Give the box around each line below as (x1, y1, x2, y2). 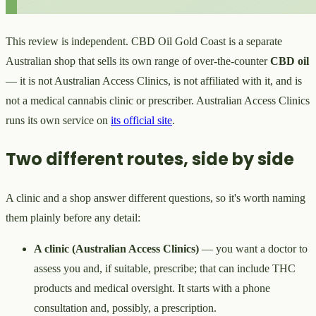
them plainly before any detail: (6, 211, 140, 224)
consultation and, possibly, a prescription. (34, 301, 217, 314)
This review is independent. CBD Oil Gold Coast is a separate (6, 35, 282, 47)
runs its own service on (6, 114, 111, 126)
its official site (111, 114, 172, 126)
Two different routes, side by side (6, 147, 294, 171)
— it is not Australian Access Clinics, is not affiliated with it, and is (6, 74, 302, 87)
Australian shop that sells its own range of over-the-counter (6, 54, 270, 67)
